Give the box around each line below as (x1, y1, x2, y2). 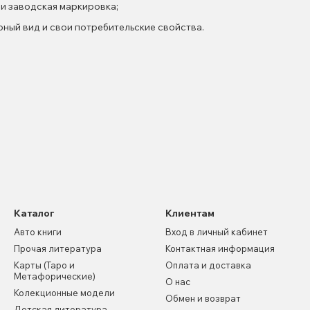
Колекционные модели (14, 287, 115, 298)
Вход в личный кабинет (165, 226, 268, 237)
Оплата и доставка (165, 259, 251, 271)
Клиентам (165, 207, 215, 219)
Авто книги (14, 226, 62, 237)
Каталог (14, 207, 54, 219)
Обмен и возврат (165, 293, 241, 304)
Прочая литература (14, 243, 102, 254)
